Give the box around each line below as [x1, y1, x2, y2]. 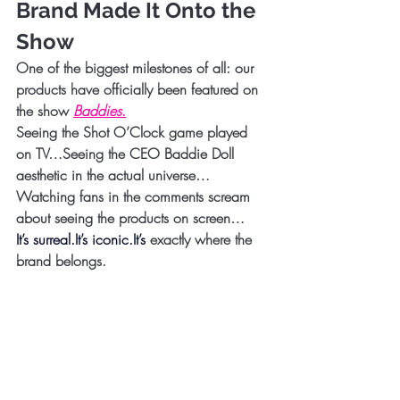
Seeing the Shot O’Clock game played [16, 121, 252, 142]
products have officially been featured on [16, 79, 262, 99]
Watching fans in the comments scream [16, 186, 254, 206]
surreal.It [33, 229, 80, 249]
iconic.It [92, 229, 138, 249]
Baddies [73, 100, 121, 121]
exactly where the [150, 229, 256, 249]
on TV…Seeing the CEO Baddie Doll [16, 143, 238, 163]
